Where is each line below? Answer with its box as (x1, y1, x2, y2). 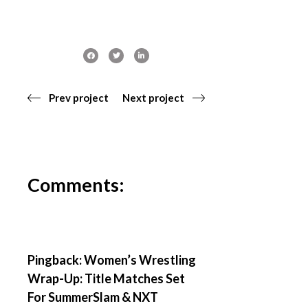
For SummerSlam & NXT (27, 289, 159, 305)
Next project (122, 91, 184, 104)
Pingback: (27, 252, 85, 267)
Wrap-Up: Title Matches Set (27, 271, 186, 286)
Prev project (49, 91, 109, 104)
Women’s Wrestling (84, 252, 197, 267)
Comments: (27, 173, 125, 196)
